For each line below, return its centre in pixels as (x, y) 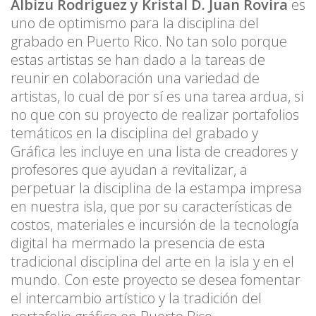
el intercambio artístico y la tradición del (136, 298)
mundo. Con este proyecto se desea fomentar (156, 279)
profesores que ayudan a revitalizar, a (129, 169)
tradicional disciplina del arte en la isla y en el (152, 261)
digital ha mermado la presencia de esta (138, 243)
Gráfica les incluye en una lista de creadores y (154, 151)
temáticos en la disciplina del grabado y (134, 133)
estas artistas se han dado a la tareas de (138, 59)
